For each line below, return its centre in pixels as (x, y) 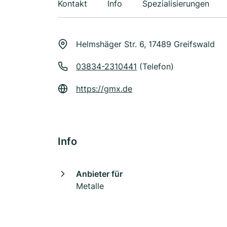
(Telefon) (155, 66)
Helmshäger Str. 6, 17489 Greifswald (145, 44)
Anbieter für (99, 174)
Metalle (90, 186)
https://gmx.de (104, 89)
